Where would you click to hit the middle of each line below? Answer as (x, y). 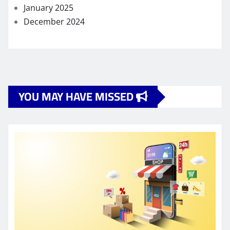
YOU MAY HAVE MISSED (77, 97)
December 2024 (54, 22)
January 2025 (49, 8)
